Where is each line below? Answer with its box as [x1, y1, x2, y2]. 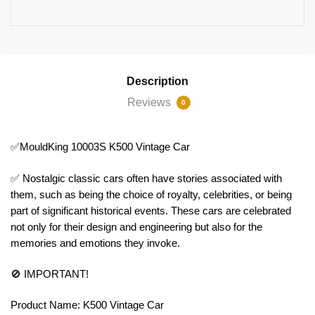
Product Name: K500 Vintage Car [11, 299, 164, 311]
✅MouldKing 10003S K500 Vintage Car [11, 140, 190, 153]
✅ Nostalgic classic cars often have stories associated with [11, 172, 282, 184]
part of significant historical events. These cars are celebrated [11, 204, 291, 217]
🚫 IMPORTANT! [11, 268, 89, 281]
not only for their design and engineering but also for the [11, 220, 262, 233]
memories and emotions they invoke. [11, 236, 183, 249]
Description [127, 75, 188, 87]
